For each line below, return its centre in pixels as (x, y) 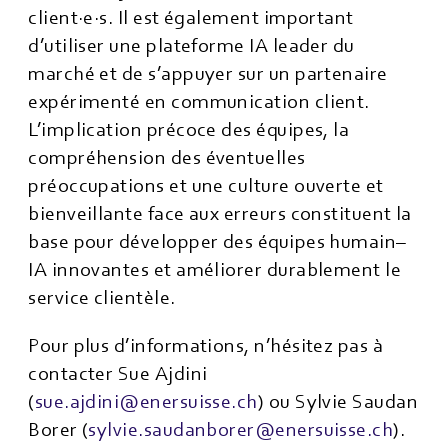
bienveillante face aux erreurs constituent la (220, 214)
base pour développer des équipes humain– (217, 242)
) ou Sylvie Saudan (338, 402)
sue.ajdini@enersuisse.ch (146, 402)
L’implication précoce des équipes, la (189, 130)
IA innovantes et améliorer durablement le (215, 270)
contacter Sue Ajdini (118, 374)
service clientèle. (102, 298)
